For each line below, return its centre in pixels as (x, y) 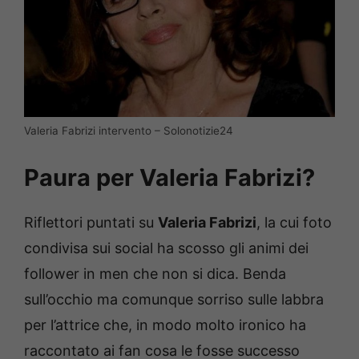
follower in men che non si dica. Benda (155, 273)
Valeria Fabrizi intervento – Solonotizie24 (129, 130)
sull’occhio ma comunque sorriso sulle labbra (174, 299)
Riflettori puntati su (91, 222)
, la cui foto (294, 222)
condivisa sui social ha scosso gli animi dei (166, 248)
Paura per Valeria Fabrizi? (169, 177)
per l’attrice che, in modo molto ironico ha (165, 325)
